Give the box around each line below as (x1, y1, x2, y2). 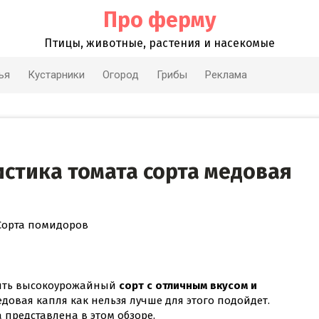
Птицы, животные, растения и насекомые (44, 36, 275, 50)
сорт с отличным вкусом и (119, 278, 257, 292)
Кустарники (28, 68, 85, 81)
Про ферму (103, 7, 216, 33)
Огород (103, 68, 139, 81)
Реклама (205, 68, 247, 81)
